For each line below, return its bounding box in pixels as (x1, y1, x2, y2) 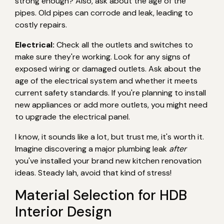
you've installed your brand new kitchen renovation (15, 155, 201, 166)
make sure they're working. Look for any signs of (15, 51, 190, 62)
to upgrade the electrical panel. (15, 111, 130, 122)
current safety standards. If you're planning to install (15, 87, 206, 98)
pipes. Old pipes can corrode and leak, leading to (15, 7, 193, 18)
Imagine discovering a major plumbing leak (15, 143, 169, 154)
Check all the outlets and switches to (54, 39, 193, 50)
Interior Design (15, 202, 112, 221)
